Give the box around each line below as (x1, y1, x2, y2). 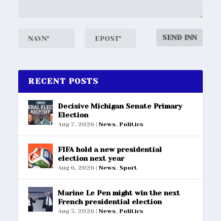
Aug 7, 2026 (58, 120, 95, 128)
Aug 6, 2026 (58, 164, 95, 171)
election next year (58, 154, 125, 162)
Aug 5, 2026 (58, 207, 95, 215)
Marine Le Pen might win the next (58, 188, 181, 197)
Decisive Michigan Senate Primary (58, 102, 183, 110)
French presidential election (58, 197, 162, 206)
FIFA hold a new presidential (58, 145, 162, 153)
